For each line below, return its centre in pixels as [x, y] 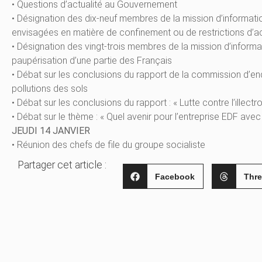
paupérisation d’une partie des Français [92, 61]
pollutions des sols [50, 89]
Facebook [175, 176]
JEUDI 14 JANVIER [51, 131]
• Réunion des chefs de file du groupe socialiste [108, 145]
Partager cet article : [62, 165]
